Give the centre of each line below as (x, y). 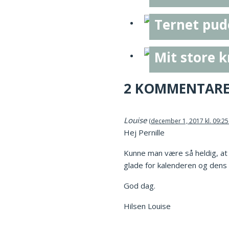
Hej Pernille (144, 132)
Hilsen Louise (147, 206)
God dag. (140, 185)
